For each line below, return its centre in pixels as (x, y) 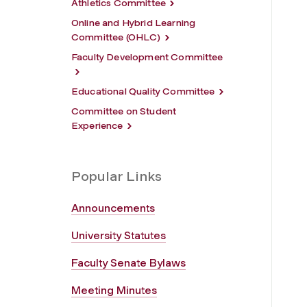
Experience (97, 125)
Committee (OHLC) (116, 37)
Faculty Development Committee (147, 57)
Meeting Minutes (114, 290)
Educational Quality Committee (143, 91)
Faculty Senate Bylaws (128, 262)
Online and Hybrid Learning (134, 23)
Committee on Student (124, 111)
